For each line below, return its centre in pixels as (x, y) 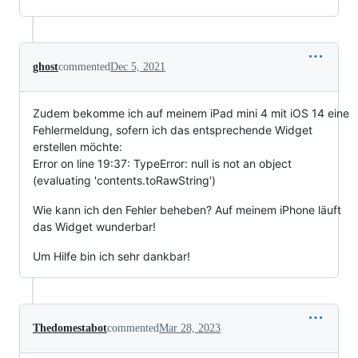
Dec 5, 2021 (138, 66)
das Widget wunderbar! (94, 226)
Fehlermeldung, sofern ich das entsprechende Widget (173, 129)
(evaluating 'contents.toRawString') (124, 180)
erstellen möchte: (78, 146)
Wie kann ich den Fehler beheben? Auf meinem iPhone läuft (187, 209)
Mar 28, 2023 (190, 328)
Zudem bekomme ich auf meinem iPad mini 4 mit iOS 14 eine (191, 113)
